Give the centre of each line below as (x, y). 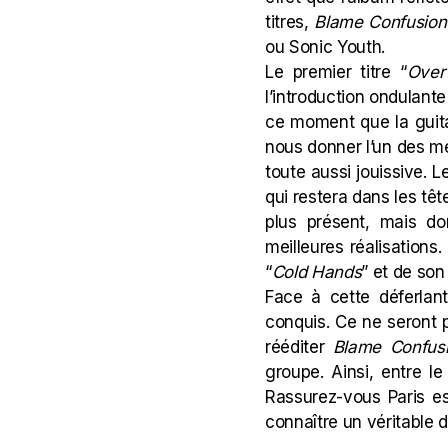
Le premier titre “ (336, 72)
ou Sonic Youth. (327, 47)
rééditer (299, 347)
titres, (290, 22)
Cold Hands (316, 272)
